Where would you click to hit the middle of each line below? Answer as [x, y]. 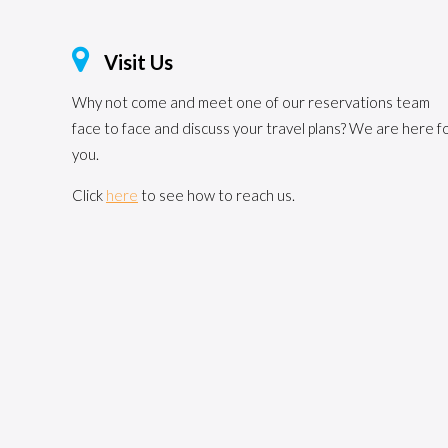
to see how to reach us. [216, 195]
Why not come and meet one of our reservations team [251, 102]
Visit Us [138, 62]
